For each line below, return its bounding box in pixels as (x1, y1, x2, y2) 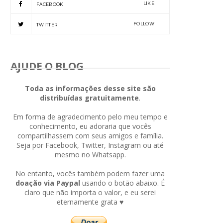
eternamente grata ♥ (57, 197, 123, 207)
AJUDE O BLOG (10, 59, 84, 73)
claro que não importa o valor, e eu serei (24, 187, 156, 197)
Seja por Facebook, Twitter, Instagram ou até (16, 140, 164, 150)
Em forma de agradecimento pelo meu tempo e (12, 111, 168, 121)
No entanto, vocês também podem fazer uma (15, 168, 165, 178)
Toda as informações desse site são (24, 83, 156, 93)
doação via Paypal (15, 178, 80, 188)
